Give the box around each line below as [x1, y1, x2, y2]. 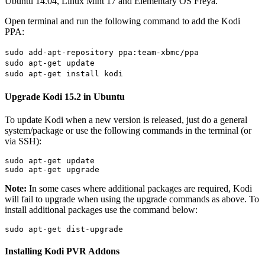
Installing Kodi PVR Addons [5, 246, 119, 257]
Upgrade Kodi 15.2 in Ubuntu [5, 91, 125, 102]
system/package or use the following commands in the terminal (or [5, 125, 251, 135]
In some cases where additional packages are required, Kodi [27, 183, 252, 193]
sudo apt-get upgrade [5, 164, 99, 174]
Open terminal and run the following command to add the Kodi [5, 16, 240, 27]
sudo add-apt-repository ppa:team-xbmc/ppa [5, 48, 199, 57]
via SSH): [5, 135, 41, 146]
